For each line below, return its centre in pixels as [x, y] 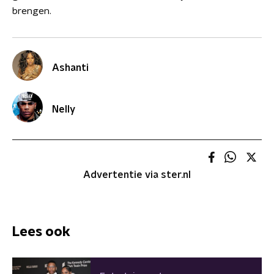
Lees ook [41, 231]
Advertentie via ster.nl [137, 175]
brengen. [32, 11]
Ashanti [70, 68]
